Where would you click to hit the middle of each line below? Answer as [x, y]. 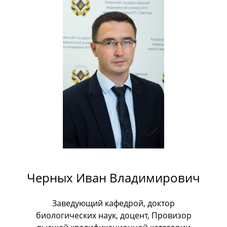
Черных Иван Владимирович [113, 178]
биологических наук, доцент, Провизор [113, 216]
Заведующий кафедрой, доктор [113, 203]
